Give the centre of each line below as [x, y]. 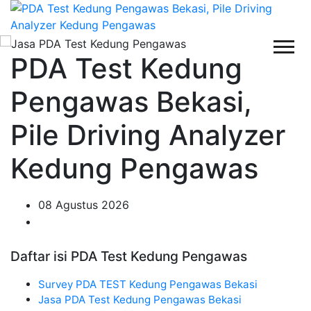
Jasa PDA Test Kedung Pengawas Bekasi [140, 300]
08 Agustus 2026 [84, 205]
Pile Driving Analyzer [148, 135]
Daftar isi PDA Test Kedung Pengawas [129, 256]
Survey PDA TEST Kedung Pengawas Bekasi [148, 284]
